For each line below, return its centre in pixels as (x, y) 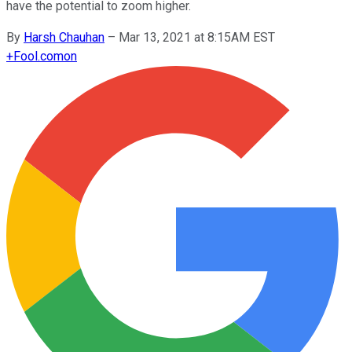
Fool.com (38, 56)
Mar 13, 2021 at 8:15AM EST (197, 37)
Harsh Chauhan (64, 37)
